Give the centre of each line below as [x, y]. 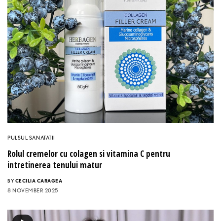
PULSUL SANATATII [31, 138]
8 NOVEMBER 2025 [33, 191]
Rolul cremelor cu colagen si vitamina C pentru [89, 154]
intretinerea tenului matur [55, 165]
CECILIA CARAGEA [38, 181]
